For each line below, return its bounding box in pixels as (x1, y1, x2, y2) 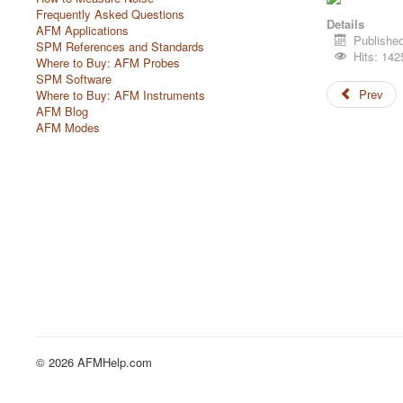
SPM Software (36, 70, 112, 87)
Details (326, 14, 364, 32)
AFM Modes (36, 119, 100, 136)
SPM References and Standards (36, 38, 204, 55)
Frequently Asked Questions (36, 5, 184, 22)
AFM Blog (36, 103, 88, 120)
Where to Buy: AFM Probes (36, 54, 180, 71)
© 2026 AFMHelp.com (36, 354, 152, 371)
